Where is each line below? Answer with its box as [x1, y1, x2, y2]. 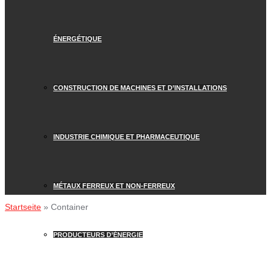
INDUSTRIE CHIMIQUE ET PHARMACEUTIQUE [53, 133, 200, 140]
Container [51, 202, 88, 212]
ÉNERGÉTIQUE [53, 35, 102, 42]
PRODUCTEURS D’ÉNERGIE [53, 231, 143, 238]
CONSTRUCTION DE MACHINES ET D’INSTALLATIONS [53, 84, 227, 91]
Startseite [5, 202, 41, 212]
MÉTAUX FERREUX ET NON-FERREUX [53, 182, 175, 189]
